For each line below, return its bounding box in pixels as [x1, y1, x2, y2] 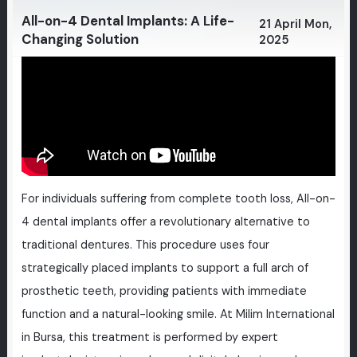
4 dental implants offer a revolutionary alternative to [21, 214, 310, 230]
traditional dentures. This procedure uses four [21, 237, 269, 253]
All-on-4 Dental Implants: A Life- [21, 11, 234, 29]
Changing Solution [21, 29, 139, 48]
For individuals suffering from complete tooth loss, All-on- [21, 191, 335, 207]
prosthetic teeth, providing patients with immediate [21, 284, 307, 300]
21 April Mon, [259, 16, 332, 32]
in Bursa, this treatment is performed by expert [21, 330, 278, 346]
